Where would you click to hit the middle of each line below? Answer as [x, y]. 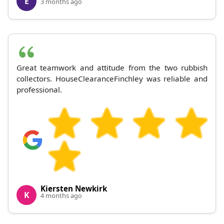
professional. [39, 90]
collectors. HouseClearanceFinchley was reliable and [112, 79]
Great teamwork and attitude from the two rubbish [112, 68]
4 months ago [61, 196]
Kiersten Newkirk [74, 189]
